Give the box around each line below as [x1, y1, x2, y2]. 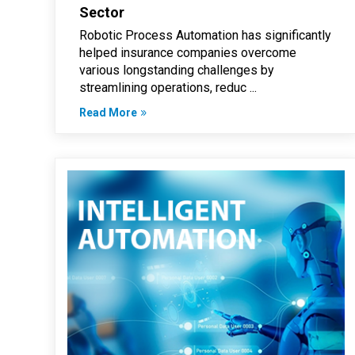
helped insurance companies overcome [78, 45, 296, 61]
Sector [78, 4, 124, 21]
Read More [78, 106, 137, 120]
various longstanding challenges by [78, 63, 274, 78]
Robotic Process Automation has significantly [78, 28, 331, 44]
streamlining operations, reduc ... [78, 80, 257, 96]
